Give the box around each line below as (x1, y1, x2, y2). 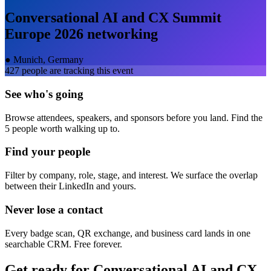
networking (83, 26, 158, 42)
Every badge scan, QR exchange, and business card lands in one (5, 227, 250, 238)
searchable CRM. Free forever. (5, 238, 122, 249)
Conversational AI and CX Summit (5, 10, 221, 26)
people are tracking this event (19, 65, 133, 76)
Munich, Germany (13, 54, 83, 65)
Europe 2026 (5, 26, 83, 42)
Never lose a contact (5, 203, 103, 216)
